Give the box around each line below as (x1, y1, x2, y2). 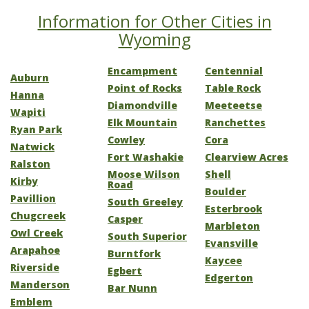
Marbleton (205, 219, 260, 232)
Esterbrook (205, 202, 262, 215)
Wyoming (118, 28, 191, 50)
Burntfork (108, 247, 161, 260)
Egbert (108, 264, 142, 277)
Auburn (10, 71, 49, 84)
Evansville (205, 237, 258, 250)
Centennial (205, 64, 263, 77)
